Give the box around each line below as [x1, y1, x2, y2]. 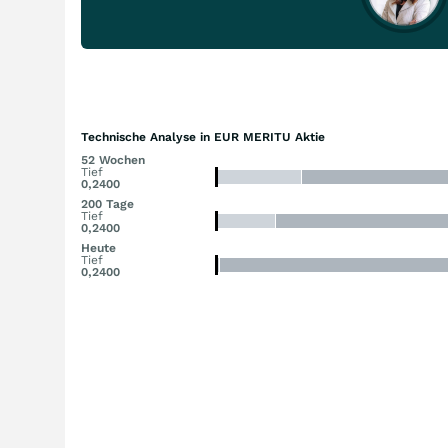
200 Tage [81, 197, 134, 211]
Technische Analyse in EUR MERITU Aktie [81, 130, 325, 144]
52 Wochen [81, 153, 145, 167]
